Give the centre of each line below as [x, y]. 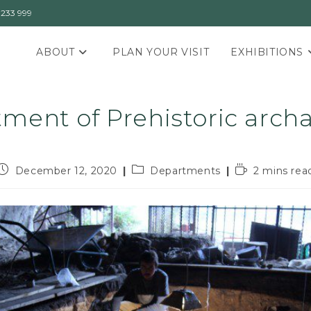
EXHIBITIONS [267, 52]
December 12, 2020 [66, 171]
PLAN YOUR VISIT [161, 52]
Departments [185, 171]
